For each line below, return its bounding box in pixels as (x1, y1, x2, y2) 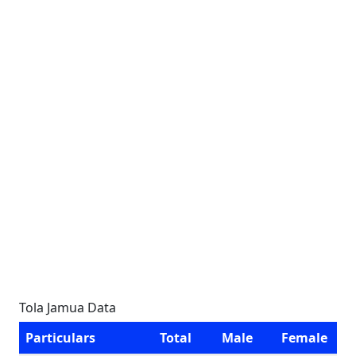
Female (281, 329, 327, 346)
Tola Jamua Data (19, 299, 116, 316)
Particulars (25, 329, 95, 346)
